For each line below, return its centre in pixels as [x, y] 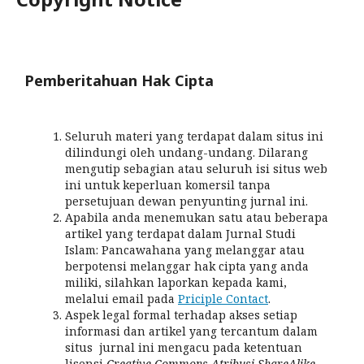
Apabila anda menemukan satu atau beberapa [197, 217]
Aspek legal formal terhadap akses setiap [181, 314]
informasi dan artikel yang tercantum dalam [191, 331]
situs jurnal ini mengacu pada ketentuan [184, 347]
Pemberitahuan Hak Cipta [119, 80]
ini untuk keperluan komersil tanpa [168, 184]
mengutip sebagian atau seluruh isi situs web [196, 168]
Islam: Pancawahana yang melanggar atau [185, 249]
